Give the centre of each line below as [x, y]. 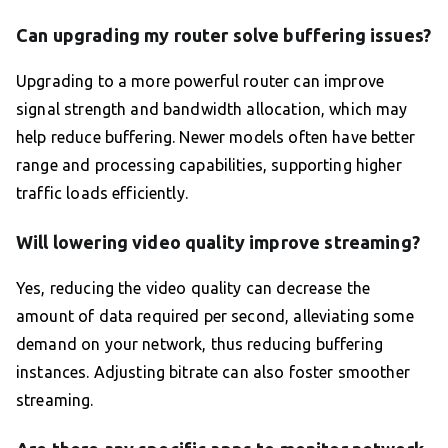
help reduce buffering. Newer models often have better [215, 137]
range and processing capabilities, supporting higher [209, 165]
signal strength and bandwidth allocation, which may [212, 109]
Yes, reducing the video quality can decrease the [193, 288]
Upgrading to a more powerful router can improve [200, 81]
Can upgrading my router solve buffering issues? [224, 35]
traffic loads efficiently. [102, 193]
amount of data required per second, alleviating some [215, 316]
